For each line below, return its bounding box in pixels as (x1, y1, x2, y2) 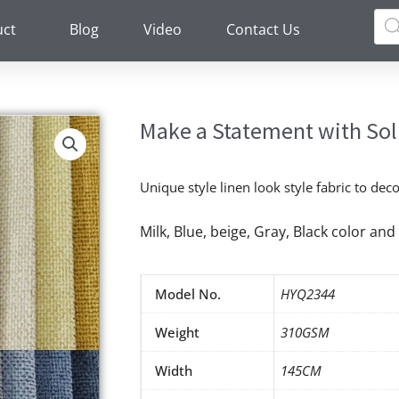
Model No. (155, 285, 221, 304)
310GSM (281, 323, 330, 342)
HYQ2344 (281, 285, 335, 304)
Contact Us (225, 20, 300, 39)
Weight (155, 323, 199, 342)
